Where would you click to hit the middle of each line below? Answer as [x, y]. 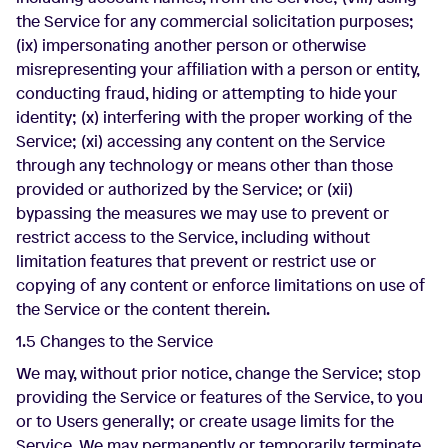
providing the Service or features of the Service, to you [219, 397]
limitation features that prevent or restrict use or [196, 261]
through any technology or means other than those [204, 165]
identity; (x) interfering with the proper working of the [214, 117]
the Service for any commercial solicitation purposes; [215, 21]
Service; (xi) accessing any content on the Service [200, 141]
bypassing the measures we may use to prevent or [202, 213]
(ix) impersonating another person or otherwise [191, 45]
